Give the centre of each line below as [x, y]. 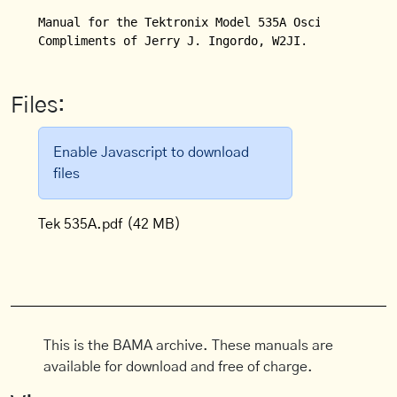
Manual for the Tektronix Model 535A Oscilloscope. [212, 22]
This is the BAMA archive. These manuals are [189, 346]
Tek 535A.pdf [81, 224]
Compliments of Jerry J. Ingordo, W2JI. [173, 41]
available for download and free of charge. [179, 367]
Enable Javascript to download [152, 152]
